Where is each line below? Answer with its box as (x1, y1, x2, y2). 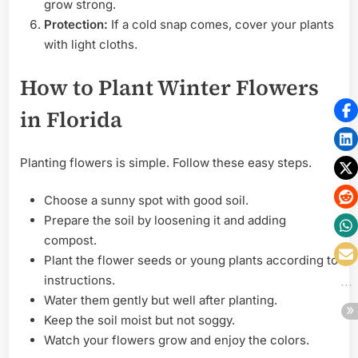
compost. (44, 233, 97, 249)
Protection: (44, 16, 108, 32)
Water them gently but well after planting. (44, 292, 277, 308)
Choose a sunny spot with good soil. (44, 193, 249, 209)
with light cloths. (44, 36, 137, 52)
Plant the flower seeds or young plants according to (44, 253, 338, 268)
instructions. (44, 272, 115, 288)
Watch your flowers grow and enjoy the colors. (44, 332, 309, 348)
